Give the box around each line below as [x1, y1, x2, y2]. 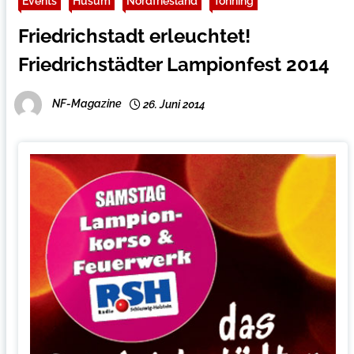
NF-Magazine [51, 97, 122, 111]
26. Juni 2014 [140, 98, 205, 111]
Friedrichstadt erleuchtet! [17, 24, 250, 47]
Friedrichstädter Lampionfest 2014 [17, 53, 330, 76]
